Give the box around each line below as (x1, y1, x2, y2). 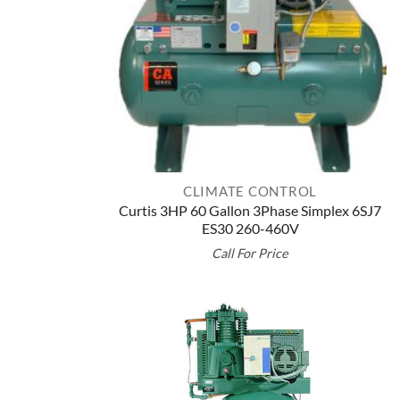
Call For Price (212, 246, 288, 262)
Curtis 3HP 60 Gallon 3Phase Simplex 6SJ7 (119, 201, 381, 219)
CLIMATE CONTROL (182, 182, 318, 199)
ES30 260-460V (201, 219, 299, 237)
